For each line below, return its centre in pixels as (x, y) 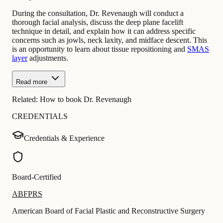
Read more (32, 82)
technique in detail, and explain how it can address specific (104, 31)
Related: (26, 100)
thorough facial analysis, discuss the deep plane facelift (98, 22)
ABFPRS (27, 194)
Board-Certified (37, 177)
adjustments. (48, 58)
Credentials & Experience (64, 138)
